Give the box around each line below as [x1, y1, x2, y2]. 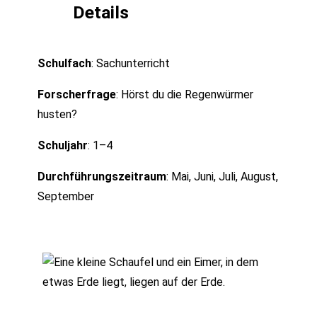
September [38, 189, 95, 203]
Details [73, 1, 129, 23]
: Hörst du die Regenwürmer [116, 87, 254, 101]
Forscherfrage [38, 87, 117, 101]
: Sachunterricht [91, 56, 171, 70]
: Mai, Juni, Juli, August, [166, 169, 279, 183]
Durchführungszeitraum [38, 169, 167, 183]
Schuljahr [38, 138, 88, 152]
